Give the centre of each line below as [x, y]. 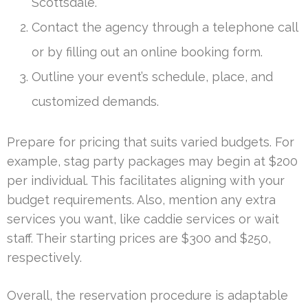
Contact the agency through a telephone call [165, 27]
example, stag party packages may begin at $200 [152, 162]
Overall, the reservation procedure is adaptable [147, 296]
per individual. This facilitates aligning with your [146, 181]
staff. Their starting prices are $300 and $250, [139, 239]
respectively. [44, 258]
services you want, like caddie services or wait [143, 219]
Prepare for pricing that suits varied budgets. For [151, 142]
